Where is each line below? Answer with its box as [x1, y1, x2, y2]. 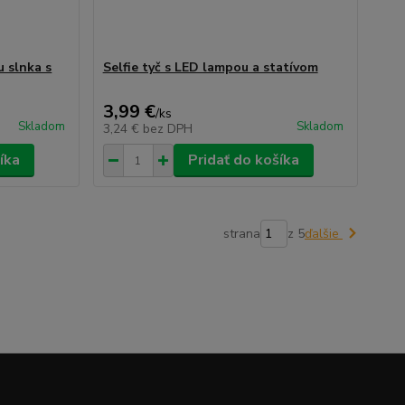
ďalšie [304, 225, 343, 242]
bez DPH [142, 120, 193, 137]
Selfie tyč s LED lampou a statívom [102, 59, 318, 76]
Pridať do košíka [187, 150, 299, 170]
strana [222, 225, 260, 242]
